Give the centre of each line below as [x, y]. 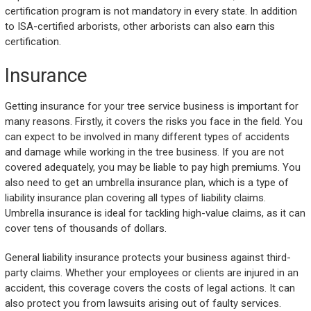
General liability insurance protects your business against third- [148, 258]
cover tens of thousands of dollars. [85, 229]
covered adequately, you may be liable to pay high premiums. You [152, 168]
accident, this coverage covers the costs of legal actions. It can [150, 288]
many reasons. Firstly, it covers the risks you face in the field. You [153, 122]
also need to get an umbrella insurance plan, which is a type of [146, 183]
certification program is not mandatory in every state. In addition [151, 11]
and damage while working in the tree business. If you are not [144, 152]
